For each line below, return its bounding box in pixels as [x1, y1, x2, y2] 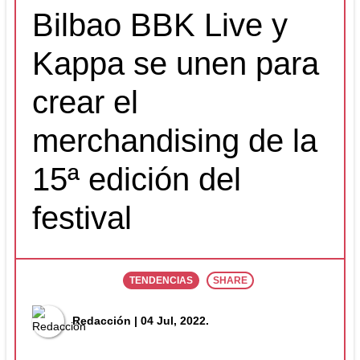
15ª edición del [32, 161, 241, 197]
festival [32, 199, 132, 235]
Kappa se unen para [32, 45, 319, 81]
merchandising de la [32, 122, 317, 158]
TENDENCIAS [129, 274, 193, 286]
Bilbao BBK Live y [32, 6, 288, 43]
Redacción [72, 314, 131, 328]
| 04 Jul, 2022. [131, 314, 209, 328]
